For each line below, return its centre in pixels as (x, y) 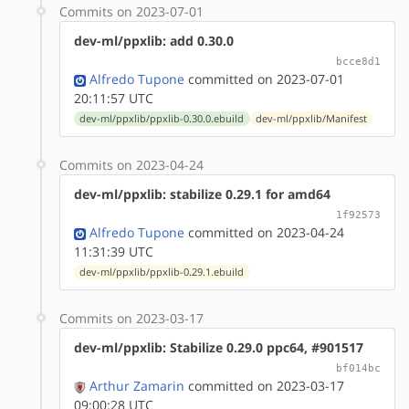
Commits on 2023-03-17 (131, 318)
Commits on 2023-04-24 (131, 164)
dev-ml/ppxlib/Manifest (311, 118)
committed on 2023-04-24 (264, 232)
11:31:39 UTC (114, 251)
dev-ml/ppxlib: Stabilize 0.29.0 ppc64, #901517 (219, 347)
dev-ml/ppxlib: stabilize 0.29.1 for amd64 (202, 194)
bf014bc (358, 367)
